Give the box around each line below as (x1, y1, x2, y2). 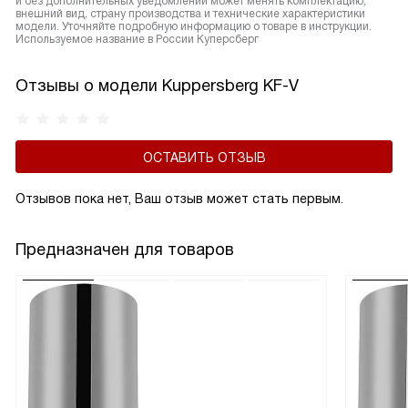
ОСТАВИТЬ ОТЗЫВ (142, 150, 266, 165)
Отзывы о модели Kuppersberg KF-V (15, 76, 299, 95)
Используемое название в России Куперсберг (15, 33, 259, 46)
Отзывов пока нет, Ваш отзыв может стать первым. (15, 191, 343, 206)
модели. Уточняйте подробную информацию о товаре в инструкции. (15, 20, 372, 33)
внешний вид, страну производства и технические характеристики (15, 7, 365, 20)
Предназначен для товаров (15, 240, 234, 259)
